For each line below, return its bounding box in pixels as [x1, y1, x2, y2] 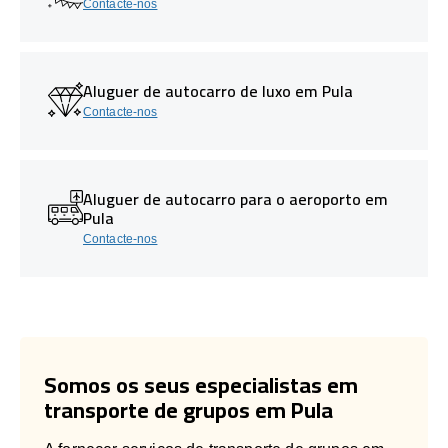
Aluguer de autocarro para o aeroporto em [83, 183, 388, 214]
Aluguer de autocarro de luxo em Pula [83, 75, 353, 106]
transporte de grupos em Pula [44, 388, 333, 431]
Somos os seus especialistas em [44, 363, 358, 406]
